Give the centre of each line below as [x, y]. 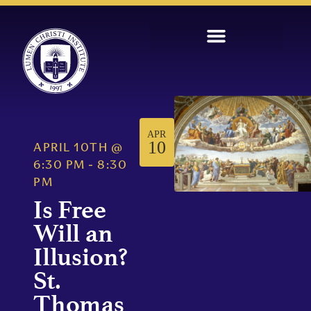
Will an [73, 233]
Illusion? [81, 257]
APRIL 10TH [70, 149]
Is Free [70, 210]
